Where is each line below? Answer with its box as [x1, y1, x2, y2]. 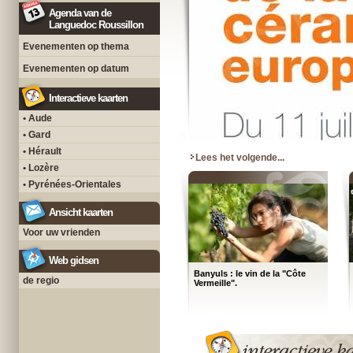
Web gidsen [49, 255, 98, 266]
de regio [23, 275, 59, 286]
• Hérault [23, 146, 61, 157]
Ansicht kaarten [49, 206, 113, 218]
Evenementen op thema [23, 41, 129, 52]
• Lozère [23, 162, 59, 173]
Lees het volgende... [195, 152, 284, 163]
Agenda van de [49, 7, 111, 19]
